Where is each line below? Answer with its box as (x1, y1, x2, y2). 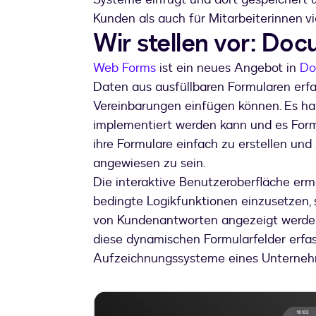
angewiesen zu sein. (93, 154, 205, 173)
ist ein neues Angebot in (156, 59, 300, 78)
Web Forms (93, 59, 156, 78)
